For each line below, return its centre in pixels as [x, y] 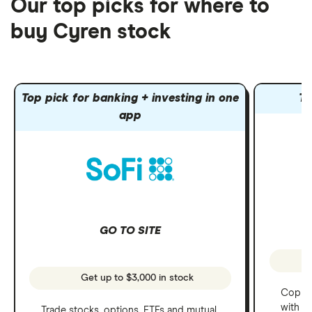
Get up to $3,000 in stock [136, 278]
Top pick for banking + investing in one [131, 99]
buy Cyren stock [91, 32]
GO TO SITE [131, 230]
